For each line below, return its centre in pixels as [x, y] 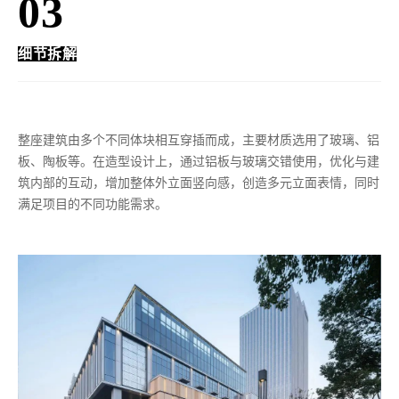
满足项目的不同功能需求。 [93, 203]
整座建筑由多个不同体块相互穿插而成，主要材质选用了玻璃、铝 [199, 138]
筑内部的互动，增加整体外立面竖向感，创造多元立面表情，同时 [199, 181]
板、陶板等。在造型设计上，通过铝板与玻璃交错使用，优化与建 [199, 160]
